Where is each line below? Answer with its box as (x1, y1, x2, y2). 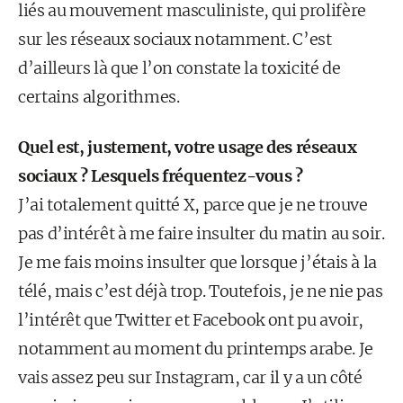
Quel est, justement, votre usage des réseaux (18, 137, 357, 157)
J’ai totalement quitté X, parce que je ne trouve (18, 194, 368, 215)
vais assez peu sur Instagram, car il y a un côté (18, 367, 363, 388)
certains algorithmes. (18, 86, 180, 107)
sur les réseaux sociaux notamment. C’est (18, 29, 332, 49)
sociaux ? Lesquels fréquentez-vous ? (18, 166, 304, 186)
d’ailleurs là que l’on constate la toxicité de (18, 58, 341, 78)
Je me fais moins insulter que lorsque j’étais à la (18, 252, 378, 273)
